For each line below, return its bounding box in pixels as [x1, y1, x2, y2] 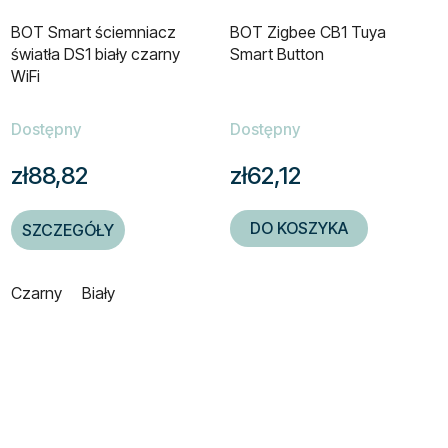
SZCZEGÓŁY [22, 220, 114, 241]
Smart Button [230, 44, 324, 65]
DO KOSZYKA [250, 218, 348, 239]
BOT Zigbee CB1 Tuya [230, 22, 386, 43]
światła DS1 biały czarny [11, 44, 180, 65]
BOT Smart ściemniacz [11, 22, 176, 43]
